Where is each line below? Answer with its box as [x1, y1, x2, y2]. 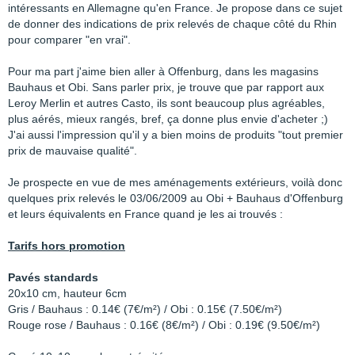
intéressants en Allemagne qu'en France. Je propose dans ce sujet [8, 2, 342, 14]
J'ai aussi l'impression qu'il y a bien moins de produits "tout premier [8, 128, 343, 141]
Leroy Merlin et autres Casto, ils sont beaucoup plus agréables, [8, 97, 325, 109]
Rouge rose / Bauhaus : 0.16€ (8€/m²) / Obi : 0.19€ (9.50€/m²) [8, 319, 320, 331]
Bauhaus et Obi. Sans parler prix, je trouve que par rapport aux [8, 81, 324, 94]
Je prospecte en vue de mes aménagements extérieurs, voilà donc [8, 176, 342, 189]
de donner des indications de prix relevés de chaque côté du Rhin [8, 17, 337, 30]
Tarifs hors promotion [8, 239, 125, 252]
